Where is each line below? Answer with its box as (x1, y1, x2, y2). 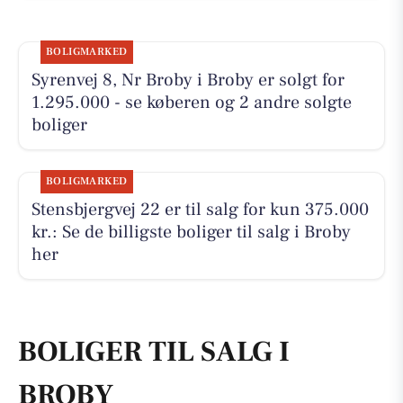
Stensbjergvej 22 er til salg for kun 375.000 (31, 198, 369, 222)
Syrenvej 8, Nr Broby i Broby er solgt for (31, 68, 345, 93)
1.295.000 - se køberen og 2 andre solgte (31, 91, 352, 115)
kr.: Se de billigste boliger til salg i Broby (31, 220, 351, 245)
